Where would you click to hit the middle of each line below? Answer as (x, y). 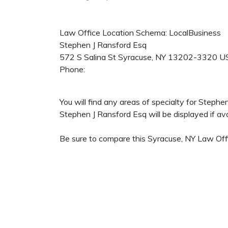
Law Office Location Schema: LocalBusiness (140, 33)
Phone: (72, 69)
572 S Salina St (88, 57)
